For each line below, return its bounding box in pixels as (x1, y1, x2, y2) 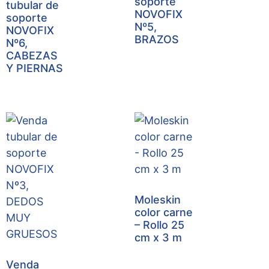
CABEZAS (6, 49, 58, 62)
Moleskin (134, 193, 181, 206)
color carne (134, 205, 193, 219)
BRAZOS (134, 32, 179, 46)
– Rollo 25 (134, 218, 184, 231)
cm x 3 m (134, 231, 182, 244)
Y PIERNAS (6, 61, 63, 74)
